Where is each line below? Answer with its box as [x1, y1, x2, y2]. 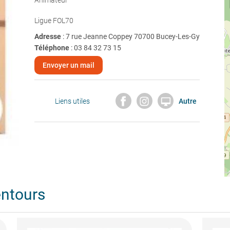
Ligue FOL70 [34, 16, 73, 25]
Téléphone [34, 44, 69, 52]
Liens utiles [54, 97, 90, 105]
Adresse [34, 32, 63, 41]
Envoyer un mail [42, 61, 94, 69]
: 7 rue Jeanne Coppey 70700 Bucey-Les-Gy [62, 32, 200, 41]
